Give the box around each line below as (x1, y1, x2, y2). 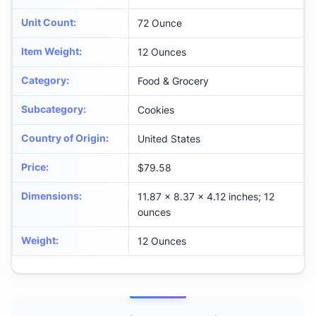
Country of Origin (21, 132, 106, 145)
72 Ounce (138, 17, 182, 30)
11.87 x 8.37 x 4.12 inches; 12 (138, 190, 274, 203)
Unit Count (21, 16, 73, 29)
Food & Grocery (138, 75, 209, 87)
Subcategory (21, 103, 83, 116)
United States (138, 133, 200, 145)
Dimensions (21, 190, 79, 202)
